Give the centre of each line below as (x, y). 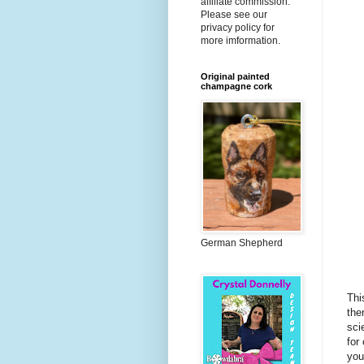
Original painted (235, 77)
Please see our (234, 15)
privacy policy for (238, 28)
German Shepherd (242, 243)
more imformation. (240, 41)
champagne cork (236, 87)
